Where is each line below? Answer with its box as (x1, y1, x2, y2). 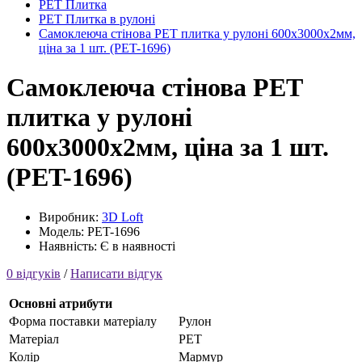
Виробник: (39, 209, 102, 224)
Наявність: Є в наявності (39, 238, 175, 253)
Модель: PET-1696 (39, 224, 140, 238)
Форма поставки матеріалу (9, 314, 157, 328)
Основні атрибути (9, 296, 112, 310)
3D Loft (102, 209, 143, 224)
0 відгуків (6, 266, 61, 280)
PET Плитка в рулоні (39, 12, 155, 26)
